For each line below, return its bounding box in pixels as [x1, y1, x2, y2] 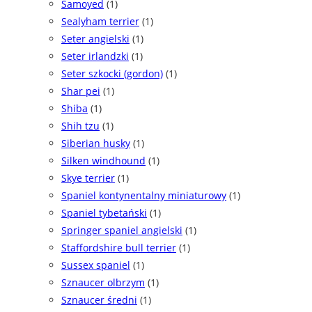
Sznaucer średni [61, 293, 137, 307]
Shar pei [61, 84, 100, 98]
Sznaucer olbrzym [61, 276, 145, 290]
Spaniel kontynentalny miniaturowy [61, 189, 226, 203]
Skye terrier [61, 171, 115, 185]
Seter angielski [61, 32, 130, 46]
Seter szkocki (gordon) [61, 67, 163, 81]
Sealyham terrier [61, 15, 139, 29]
